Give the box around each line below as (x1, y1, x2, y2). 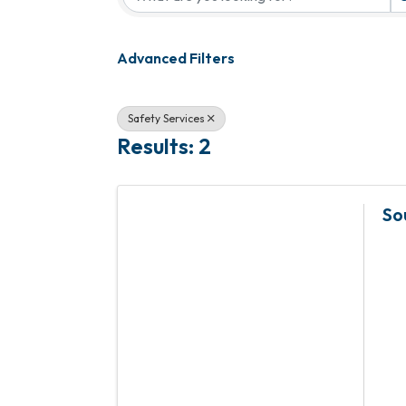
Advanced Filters (117, 49, 235, 67)
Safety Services (128, 111, 205, 125)
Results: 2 (117, 131, 211, 159)
